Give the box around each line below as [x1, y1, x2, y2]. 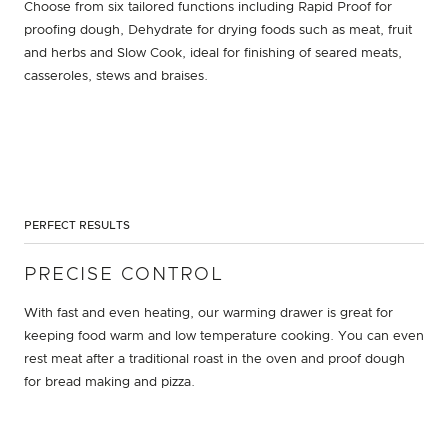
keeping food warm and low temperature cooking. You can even [24, 329, 424, 343]
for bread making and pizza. [24, 375, 195, 389]
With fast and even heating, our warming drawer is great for [24, 306, 393, 320]
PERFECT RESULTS [24, 219, 130, 231]
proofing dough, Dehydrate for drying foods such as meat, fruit [24, 23, 412, 37]
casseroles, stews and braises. [24, 69, 208, 83]
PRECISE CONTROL [24, 265, 223, 284]
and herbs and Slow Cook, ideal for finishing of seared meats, [24, 46, 402, 60]
